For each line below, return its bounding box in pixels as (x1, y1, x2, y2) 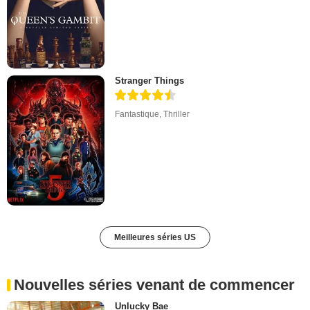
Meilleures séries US (114, 232, 196, 243)
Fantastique (115, 109, 160, 120)
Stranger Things (115, 75, 185, 86)
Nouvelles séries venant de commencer (14, 276, 295, 294)
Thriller (163, 109, 190, 120)
